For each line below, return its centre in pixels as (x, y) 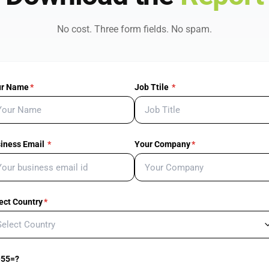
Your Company (162, 144)
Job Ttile (152, 87)
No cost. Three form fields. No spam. (134, 29)
